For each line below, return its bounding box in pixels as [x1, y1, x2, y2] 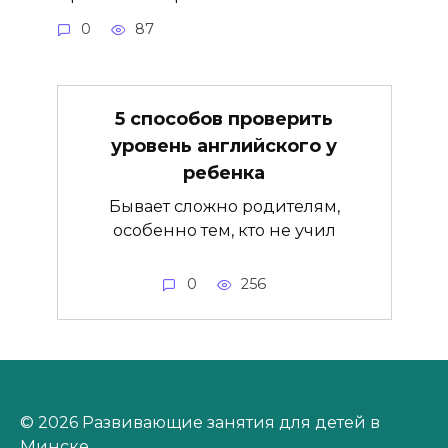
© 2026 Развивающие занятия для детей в [20, 412, 380, 433]
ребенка [183, 161, 265, 184]
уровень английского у [111, 134, 337, 157]
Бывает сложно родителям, [108, 195, 340, 216]
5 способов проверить [115, 107, 333, 130]
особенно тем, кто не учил [112, 219, 336, 240]
